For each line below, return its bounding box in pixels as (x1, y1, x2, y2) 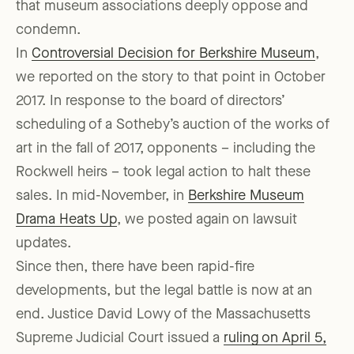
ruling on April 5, (224, 331, 326, 346)
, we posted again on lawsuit (117, 213, 297, 228)
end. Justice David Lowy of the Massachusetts (16, 307, 311, 322)
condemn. (16, 23, 81, 38)
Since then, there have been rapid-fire (16, 260, 254, 275)
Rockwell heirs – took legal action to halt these (16, 165, 311, 180)
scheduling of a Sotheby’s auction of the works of (16, 118, 330, 133)
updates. (16, 236, 71, 251)
